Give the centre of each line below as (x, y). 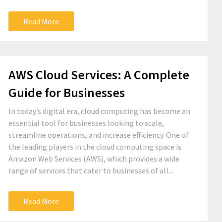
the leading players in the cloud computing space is (95, 147)
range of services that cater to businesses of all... (91, 170)
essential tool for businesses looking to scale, (86, 123)
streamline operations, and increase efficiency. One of (99, 135)
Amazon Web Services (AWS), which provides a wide (94, 159)
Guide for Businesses (67, 92)
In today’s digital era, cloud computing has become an (99, 111)
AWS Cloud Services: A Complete (99, 75)
